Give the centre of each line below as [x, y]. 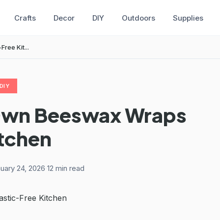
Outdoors [138, 18]
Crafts [25, 18]
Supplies [188, 18]
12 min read [66, 168]
